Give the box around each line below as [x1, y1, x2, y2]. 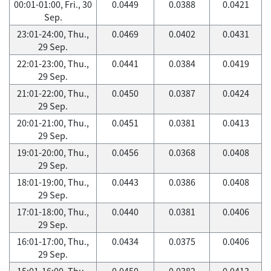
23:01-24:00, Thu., [17, 27, 89, 41]
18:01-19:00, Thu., [17, 175, 89, 189]
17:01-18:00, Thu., [17, 205, 89, 218]
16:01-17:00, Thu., [17, 235, 89, 248]
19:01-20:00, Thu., [17, 146, 89, 159]
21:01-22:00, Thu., [17, 87, 89, 100]
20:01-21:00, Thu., [17, 116, 89, 129]
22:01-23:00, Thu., [17, 57, 89, 70]
